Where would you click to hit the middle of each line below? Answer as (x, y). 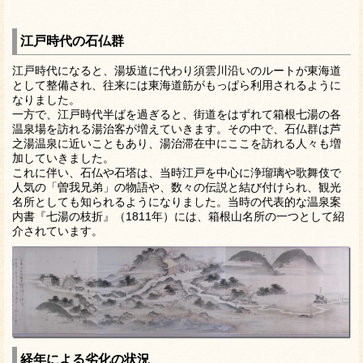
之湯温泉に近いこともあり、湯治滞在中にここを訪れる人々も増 (177, 144)
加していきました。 (63, 158)
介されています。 (58, 231)
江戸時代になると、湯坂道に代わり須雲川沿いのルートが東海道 (177, 71)
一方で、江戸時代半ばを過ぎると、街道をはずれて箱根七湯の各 (177, 115)
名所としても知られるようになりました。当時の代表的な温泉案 (177, 202)
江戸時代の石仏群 (72, 41)
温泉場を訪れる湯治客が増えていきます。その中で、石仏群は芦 (177, 129)
